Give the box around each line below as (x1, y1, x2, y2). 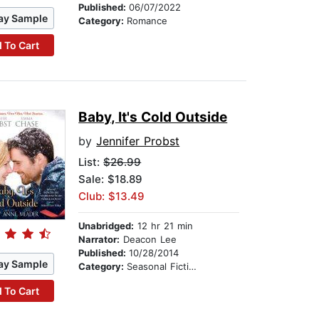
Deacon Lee (120, 234, 177, 246)
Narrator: (78, 234, 120, 246)
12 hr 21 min (134, 220, 194, 232)
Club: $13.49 (78, 189, 145, 204)
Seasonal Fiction (127, 261, 189, 273)
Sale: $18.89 (78, 172, 143, 187)
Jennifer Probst (96, 134, 180, 149)
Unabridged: (78, 220, 135, 232)
